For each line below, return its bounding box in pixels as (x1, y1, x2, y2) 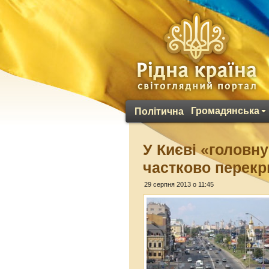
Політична (134, 106, 184, 116)
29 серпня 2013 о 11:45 (144, 181, 214, 188)
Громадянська (191, 106, 259, 116)
